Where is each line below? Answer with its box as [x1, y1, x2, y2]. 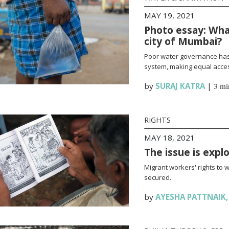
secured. [144, 173, 171, 182]
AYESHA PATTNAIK [155, 192, 226, 202]
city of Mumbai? [144, 34, 222, 48]
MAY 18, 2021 [144, 132, 195, 143]
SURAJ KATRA [155, 81, 205, 91]
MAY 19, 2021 [144, 10, 195, 20]
